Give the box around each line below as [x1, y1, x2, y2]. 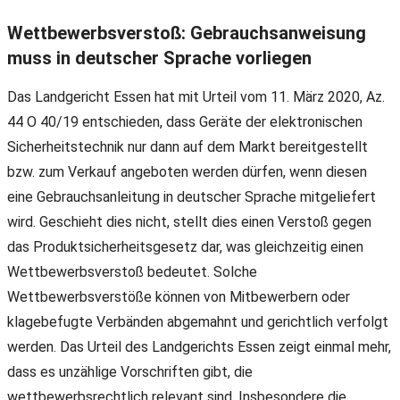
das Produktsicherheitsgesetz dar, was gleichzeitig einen [7, 238, 363, 256]
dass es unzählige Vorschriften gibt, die [7, 363, 253, 381]
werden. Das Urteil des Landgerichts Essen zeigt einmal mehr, [7, 338, 391, 356]
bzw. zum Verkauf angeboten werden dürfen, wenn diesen [7, 163, 367, 181]
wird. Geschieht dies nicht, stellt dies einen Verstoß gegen [7, 213, 371, 231]
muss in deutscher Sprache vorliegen [7, 46, 312, 69]
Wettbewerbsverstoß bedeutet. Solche [7, 263, 257, 281]
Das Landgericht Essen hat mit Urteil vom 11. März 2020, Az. [7, 88, 385, 106]
